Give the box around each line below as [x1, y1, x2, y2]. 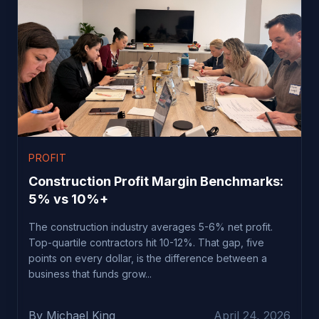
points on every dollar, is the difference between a [28, 251, 267, 264]
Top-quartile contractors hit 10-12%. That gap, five [28, 236, 264, 249]
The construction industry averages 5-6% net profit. [28, 220, 273, 233]
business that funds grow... [28, 267, 152, 280]
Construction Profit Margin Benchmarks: [28, 173, 283, 189]
